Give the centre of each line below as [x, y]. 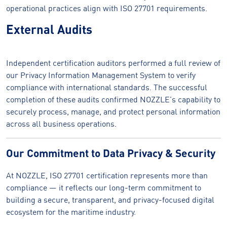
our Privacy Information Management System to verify [101, 75]
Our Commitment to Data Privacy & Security [111, 153]
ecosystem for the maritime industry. [71, 212]
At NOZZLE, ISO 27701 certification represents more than [107, 175]
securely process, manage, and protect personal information [113, 111]
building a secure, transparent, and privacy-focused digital [110, 200]
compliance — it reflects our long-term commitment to [104, 187]
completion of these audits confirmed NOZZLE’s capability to [113, 99]
